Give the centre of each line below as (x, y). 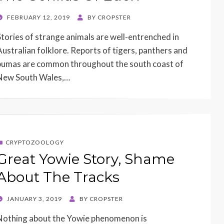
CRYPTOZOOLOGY (35, 142)
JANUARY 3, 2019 (34, 198)
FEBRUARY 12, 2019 (38, 17)
